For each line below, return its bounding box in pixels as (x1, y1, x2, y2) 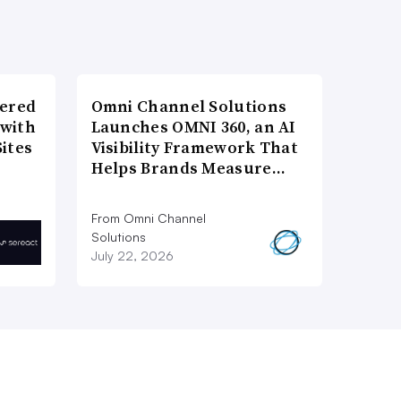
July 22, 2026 (90, 247, 174, 263)
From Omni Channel (90, 209, 206, 226)
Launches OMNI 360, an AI (90, 115, 296, 138)
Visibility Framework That (90, 135, 299, 158)
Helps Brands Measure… (90, 156, 286, 179)
